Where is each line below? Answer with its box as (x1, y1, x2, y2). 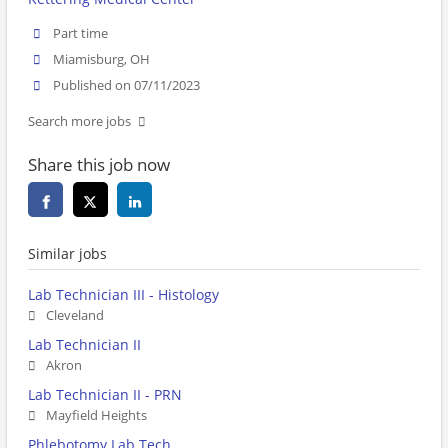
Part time (53, 25, 109, 42)
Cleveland (46, 307, 104, 325)
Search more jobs (28, 113, 131, 131)
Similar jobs (28, 244, 107, 264)
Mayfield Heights (46, 407, 147, 425)
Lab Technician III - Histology (28, 285, 219, 305)
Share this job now (28, 153, 170, 177)
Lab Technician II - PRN (28, 385, 182, 405)
